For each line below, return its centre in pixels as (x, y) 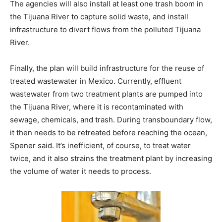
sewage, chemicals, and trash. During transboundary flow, (111, 119)
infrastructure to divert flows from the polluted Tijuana (105, 29)
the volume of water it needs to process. (81, 171)
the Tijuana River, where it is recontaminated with (97, 107)
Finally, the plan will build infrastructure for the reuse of (107, 68)
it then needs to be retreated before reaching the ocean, (109, 132)
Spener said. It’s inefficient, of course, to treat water (100, 145)
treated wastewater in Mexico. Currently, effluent (96, 81)
